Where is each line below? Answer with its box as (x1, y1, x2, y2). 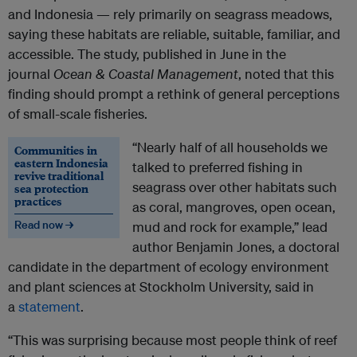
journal (8, 65, 53, 83)
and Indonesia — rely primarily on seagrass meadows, (8, 6, 332, 23)
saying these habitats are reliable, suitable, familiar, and (8, 25, 340, 43)
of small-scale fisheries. (8, 105, 147, 123)
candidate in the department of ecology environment (8, 258, 329, 276)
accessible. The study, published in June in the (8, 45, 286, 63)
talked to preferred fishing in (132, 159, 303, 176)
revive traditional (14, 167, 104, 184)
